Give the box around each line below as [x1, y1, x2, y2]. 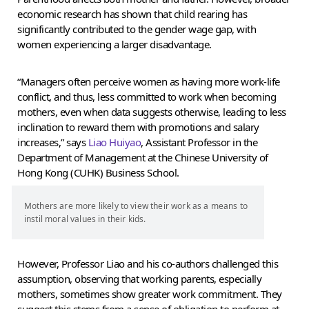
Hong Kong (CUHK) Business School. [17, 165, 179, 179]
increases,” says [17, 134, 88, 149]
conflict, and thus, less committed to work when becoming [17, 89, 276, 103]
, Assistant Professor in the [141, 134, 257, 149]
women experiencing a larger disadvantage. [17, 37, 212, 51]
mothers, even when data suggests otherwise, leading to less [17, 104, 286, 119]
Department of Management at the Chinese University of [17, 150, 268, 164]
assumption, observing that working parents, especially [17, 271, 261, 286]
